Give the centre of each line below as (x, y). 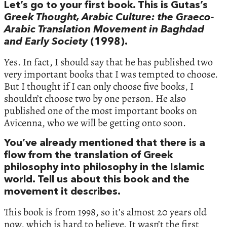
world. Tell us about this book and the (97, 180)
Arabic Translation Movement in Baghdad (104, 30)
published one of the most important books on (101, 111)
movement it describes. (62, 192)
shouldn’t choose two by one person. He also (95, 99)
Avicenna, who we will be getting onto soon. (95, 123)
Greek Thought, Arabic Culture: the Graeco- (109, 18)
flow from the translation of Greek (88, 156)
